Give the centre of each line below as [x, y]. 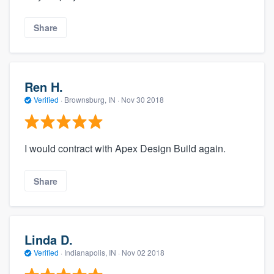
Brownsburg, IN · [92, 99]
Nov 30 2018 [143, 99]
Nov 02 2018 [143, 253]
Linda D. [49, 240]
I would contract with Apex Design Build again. [125, 149]
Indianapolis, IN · [92, 253]
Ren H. [44, 86]
